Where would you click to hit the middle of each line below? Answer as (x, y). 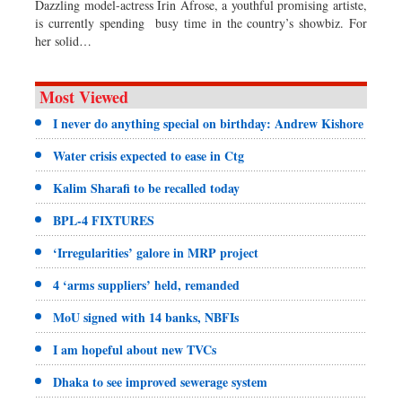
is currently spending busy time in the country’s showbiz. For (201, 23)
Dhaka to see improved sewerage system (160, 382)
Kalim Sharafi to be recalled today (146, 188)
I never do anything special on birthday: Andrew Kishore (208, 124)
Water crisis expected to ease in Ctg (149, 156)
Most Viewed (84, 97)
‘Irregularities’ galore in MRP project (156, 253)
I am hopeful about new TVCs (135, 350)
